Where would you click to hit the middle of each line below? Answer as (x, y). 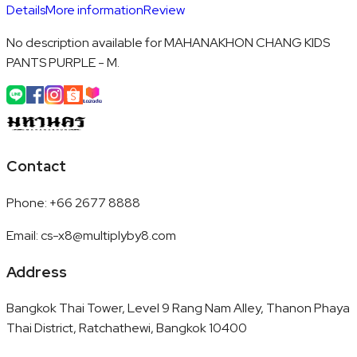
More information (94, 10)
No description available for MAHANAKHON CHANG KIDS (168, 43)
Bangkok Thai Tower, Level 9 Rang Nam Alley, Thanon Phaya (178, 308)
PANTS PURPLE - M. (63, 63)
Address (37, 272)
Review (164, 10)
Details (26, 10)
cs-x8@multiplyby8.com (108, 235)
